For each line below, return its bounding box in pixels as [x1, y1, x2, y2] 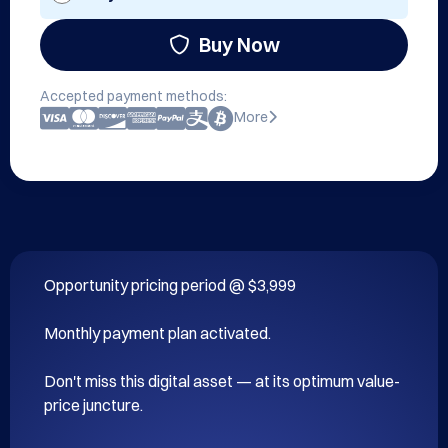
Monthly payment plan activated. [44, 323, 271, 343]
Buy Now [198, 32, 280, 57]
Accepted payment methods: [40, 87, 227, 105]
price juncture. [44, 395, 143, 415]
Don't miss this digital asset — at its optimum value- [44, 371, 400, 391]
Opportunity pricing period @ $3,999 [44, 275, 296, 295]
